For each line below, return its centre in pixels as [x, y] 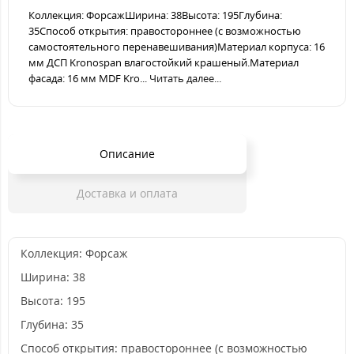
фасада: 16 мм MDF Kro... [89, 78]
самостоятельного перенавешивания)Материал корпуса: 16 [177, 46]
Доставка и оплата [127, 193]
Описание [127, 153]
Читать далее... [185, 78]
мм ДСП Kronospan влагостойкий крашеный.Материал [164, 62]
